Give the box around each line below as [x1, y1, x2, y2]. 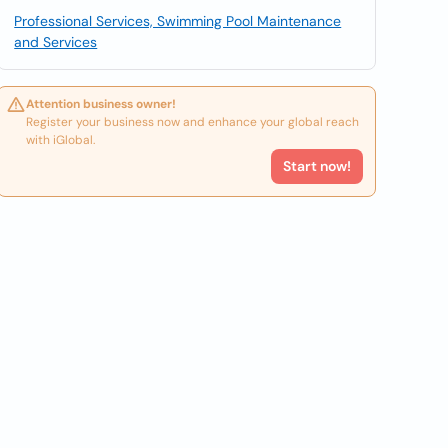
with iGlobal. [26, 132, 96, 148]
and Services [14, 33, 98, 51]
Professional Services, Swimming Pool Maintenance [14, 12, 342, 30]
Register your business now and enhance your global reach [26, 114, 360, 130]
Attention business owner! [26, 96, 177, 112]
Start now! [282, 157, 351, 175]
